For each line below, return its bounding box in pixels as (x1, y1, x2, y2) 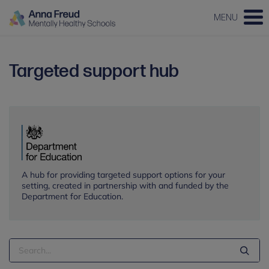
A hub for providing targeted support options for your (22, 169, 225, 180)
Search (9, 238, 44, 253)
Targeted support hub (9, 61, 179, 82)
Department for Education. (22, 190, 125, 202)
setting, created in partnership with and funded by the (22, 180, 229, 191)
